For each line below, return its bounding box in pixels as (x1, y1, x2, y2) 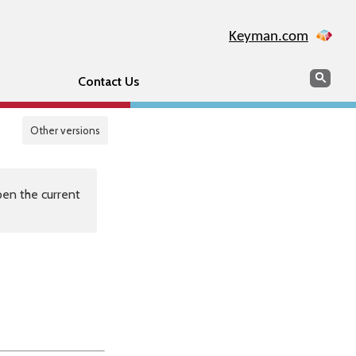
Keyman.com (229, 29, 308, 44)
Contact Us (77, 74, 139, 89)
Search (309, 68, 346, 83)
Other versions (30, 124, 100, 137)
